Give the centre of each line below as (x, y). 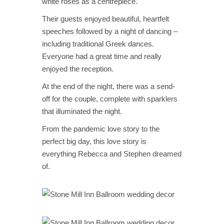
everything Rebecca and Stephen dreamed (112, 153)
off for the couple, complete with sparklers (110, 98)
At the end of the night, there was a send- (108, 86)
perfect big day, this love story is (94, 141)
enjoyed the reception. (79, 68)
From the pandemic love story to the (101, 128)
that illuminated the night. (83, 111)
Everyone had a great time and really (102, 56)
